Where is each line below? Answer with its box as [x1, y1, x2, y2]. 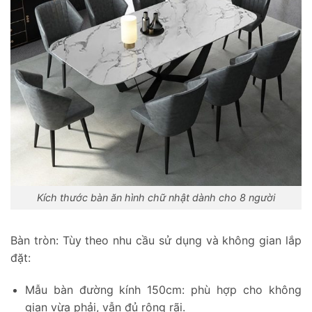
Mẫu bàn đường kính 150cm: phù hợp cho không [24, 282, 302, 297]
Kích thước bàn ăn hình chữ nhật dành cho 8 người [37, 192, 275, 204]
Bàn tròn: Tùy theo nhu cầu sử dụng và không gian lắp [10, 233, 302, 248]
